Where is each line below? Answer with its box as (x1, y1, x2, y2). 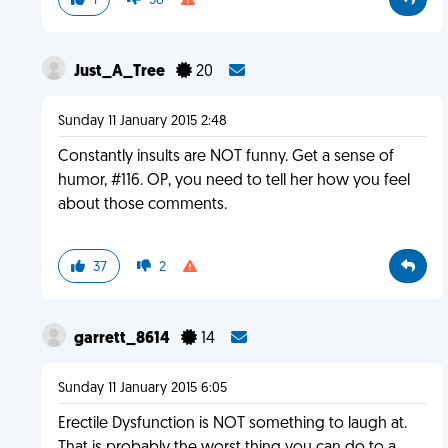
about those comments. (57, 197, 227, 213)
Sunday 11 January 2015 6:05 (57, 381, 227, 396)
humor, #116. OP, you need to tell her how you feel (57, 173, 410, 189)
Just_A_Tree (73, 64, 168, 80)
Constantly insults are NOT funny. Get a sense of (57, 149, 394, 165)
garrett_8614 (73, 331, 173, 347)
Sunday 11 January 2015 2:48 (57, 114, 227, 129)
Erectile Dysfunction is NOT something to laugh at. (57, 416, 407, 432)
